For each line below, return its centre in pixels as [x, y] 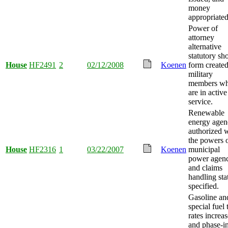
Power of [203, 28]
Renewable [206, 112]
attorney [201, 37]
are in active [208, 92]
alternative [205, 46]
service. [201, 101]
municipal [204, 149]
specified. [204, 186]
